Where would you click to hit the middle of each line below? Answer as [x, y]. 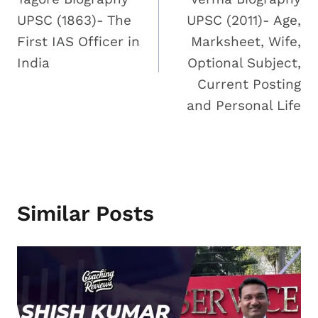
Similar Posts [86, 214]
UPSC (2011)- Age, [244, 21]
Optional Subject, [244, 63]
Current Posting [249, 84]
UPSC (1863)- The [74, 21]
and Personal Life [244, 106]
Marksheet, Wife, [246, 42]
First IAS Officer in [78, 42]
